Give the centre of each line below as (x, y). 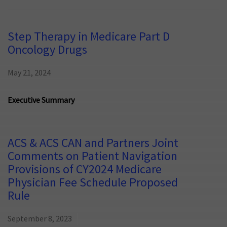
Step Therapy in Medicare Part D (89, 37)
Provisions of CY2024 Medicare (85, 170)
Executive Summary (41, 101)
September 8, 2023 (40, 219)
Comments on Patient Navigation (92, 157)
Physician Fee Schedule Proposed (93, 183)
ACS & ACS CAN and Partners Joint (93, 143)
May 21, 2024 (29, 73)
